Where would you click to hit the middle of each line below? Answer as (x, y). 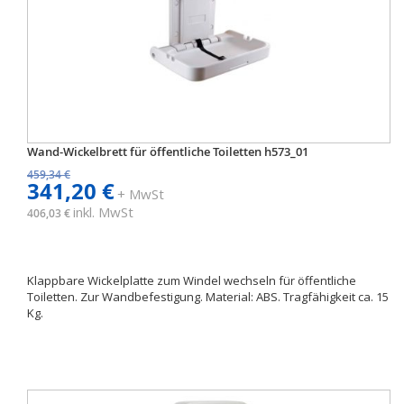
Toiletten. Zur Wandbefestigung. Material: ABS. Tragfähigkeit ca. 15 (208, 297)
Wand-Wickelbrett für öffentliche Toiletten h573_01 (168, 151)
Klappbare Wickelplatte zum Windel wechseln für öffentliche (192, 280)
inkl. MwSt (103, 212)
